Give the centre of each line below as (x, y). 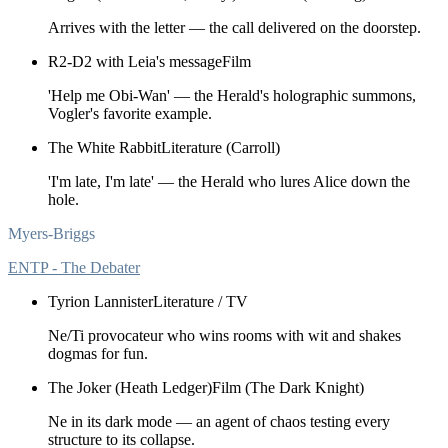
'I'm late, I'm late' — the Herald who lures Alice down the (229, 181)
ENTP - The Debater (74, 267)
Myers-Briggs (51, 233)
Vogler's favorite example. (130, 113)
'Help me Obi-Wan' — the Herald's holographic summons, (232, 95)
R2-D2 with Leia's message (135, 61)
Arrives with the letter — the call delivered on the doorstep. (234, 27)
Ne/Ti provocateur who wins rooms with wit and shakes (224, 335)
